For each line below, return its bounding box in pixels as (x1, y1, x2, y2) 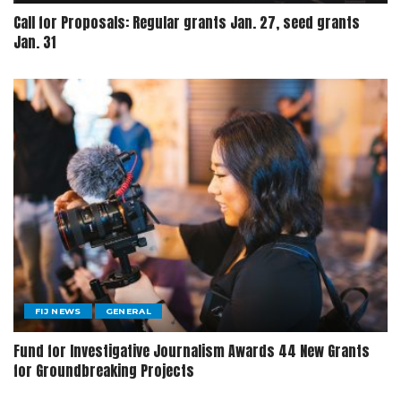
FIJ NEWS (35, 305, 81, 316)
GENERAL (105, 305, 152, 316)
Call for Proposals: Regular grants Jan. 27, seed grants (13, 12, 360, 34)
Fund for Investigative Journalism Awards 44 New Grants (13, 339, 370, 362)
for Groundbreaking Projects (13, 359, 194, 381)
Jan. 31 (13, 31, 55, 54)
